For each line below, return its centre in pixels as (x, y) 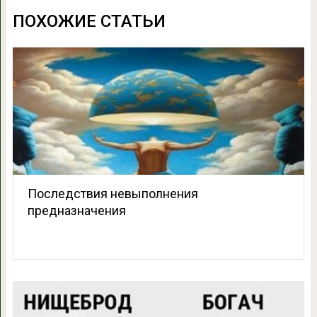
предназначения (76, 211)
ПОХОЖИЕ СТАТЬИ (89, 22)
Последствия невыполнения (113, 194)
